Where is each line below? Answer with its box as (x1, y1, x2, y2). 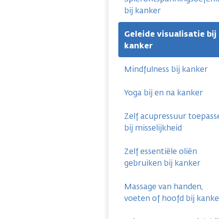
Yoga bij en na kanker (124, 88, 203, 98)
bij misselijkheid (124, 123, 182, 133)
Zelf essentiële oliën (124, 146, 197, 156)
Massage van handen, (124, 181, 203, 192)
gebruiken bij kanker (124, 158, 200, 168)
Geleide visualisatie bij (124, 29, 217, 39)
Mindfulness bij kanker (124, 64, 208, 74)
